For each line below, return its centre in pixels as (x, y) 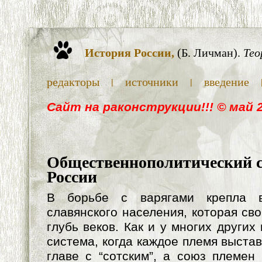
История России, (130, 53)
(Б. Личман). (209, 53)
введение (227, 82)
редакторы (73, 82)
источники (152, 82)
